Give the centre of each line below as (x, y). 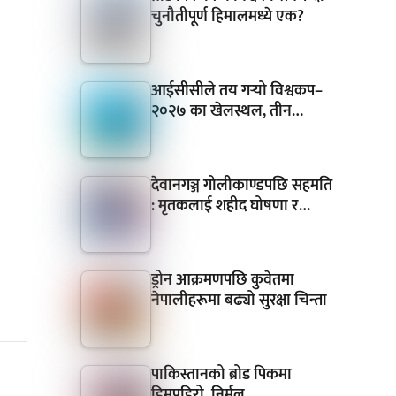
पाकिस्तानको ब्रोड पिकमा (221, 375)
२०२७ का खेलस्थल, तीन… (227, 112)
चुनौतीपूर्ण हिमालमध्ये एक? (227, 17)
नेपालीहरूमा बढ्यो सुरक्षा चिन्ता (239, 301)
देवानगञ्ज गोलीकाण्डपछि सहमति (241, 186)
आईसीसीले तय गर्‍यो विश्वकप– (236, 91)
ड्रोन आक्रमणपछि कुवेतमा (222, 281)
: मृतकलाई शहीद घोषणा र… (230, 206)
